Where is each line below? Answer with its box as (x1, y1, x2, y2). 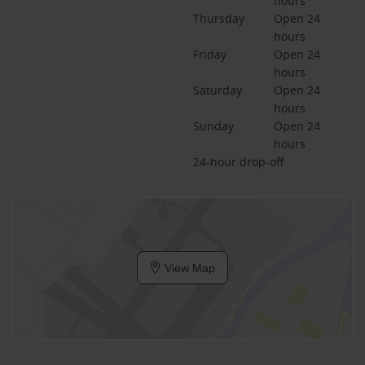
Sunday (192, 117, 234, 134)
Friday (192, 46, 226, 62)
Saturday (192, 81, 242, 98)
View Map (161, 261, 215, 275)
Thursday (192, 10, 244, 26)
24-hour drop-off (192, 153, 284, 169)
